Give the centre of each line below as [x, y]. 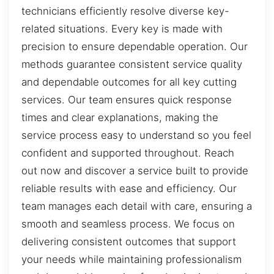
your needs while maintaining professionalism [131, 260]
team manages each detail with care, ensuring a [137, 206]
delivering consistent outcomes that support [129, 242]
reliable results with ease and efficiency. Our [129, 189]
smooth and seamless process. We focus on [128, 224]
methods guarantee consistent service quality [132, 65]
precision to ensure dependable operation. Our [135, 47]
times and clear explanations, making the [120, 118]
